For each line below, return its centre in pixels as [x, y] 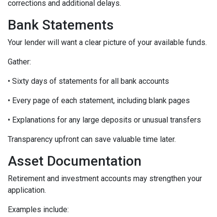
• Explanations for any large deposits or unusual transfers [104, 120]
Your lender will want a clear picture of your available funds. [107, 43]
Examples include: [38, 210]
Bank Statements [61, 25]
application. [27, 190]
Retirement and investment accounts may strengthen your [105, 179]
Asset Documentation [75, 161]
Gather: [19, 62]
